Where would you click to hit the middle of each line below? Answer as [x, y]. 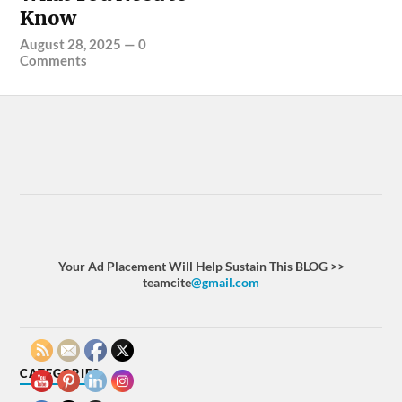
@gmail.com [225, 283]
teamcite [167, 283]
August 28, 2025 [71, 44]
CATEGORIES [60, 374]
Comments [54, 61]
